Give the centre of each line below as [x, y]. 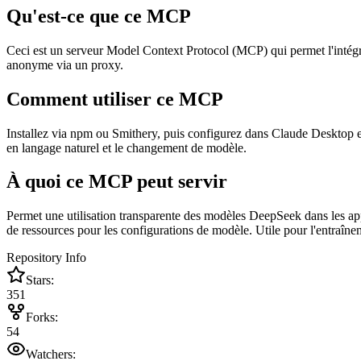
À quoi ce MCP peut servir [117, 182]
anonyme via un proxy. [65, 64]
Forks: [42, 317]
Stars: [40, 280]
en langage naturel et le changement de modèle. [127, 147]
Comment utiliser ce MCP [115, 99]
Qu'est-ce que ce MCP [99, 16]
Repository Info [46, 258]
